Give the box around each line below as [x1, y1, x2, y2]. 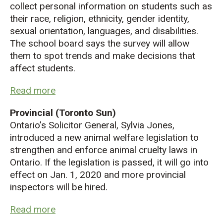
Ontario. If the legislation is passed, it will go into [10, 156, 209, 168]
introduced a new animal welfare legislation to [10, 131, 199, 143]
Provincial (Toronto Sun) [10, 107, 116, 118]
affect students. [10, 62, 75, 74]
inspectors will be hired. [10, 181, 108, 193]
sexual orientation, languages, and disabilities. [10, 25, 198, 37]
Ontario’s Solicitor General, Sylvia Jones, [10, 119, 174, 131]
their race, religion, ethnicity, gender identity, [10, 12, 189, 24]
